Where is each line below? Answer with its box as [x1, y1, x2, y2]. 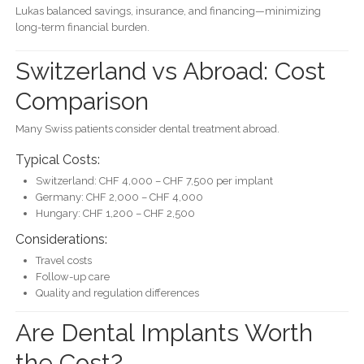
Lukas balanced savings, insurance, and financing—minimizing [15, 4, 321, 17]
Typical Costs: [15, 152, 100, 168]
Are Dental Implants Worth [15, 318, 313, 347]
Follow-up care [35, 271, 110, 284]
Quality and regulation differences [35, 287, 199, 300]
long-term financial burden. [15, 20, 149, 33]
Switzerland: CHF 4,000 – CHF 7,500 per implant [35, 175, 273, 188]
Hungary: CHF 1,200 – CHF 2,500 [35, 207, 195, 220]
